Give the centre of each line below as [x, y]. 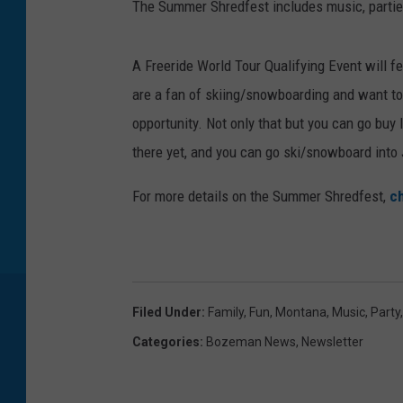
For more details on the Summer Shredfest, [261, 197]
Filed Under [167, 313]
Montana [301, 313]
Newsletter [332, 342]
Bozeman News [251, 342]
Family [226, 313]
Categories [166, 342]
